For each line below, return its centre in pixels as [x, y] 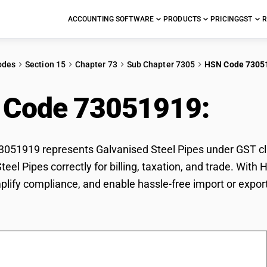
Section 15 [45, 64]
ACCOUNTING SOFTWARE [111, 19]
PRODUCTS [182, 19]
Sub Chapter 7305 [161, 64]
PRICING [225, 19]
